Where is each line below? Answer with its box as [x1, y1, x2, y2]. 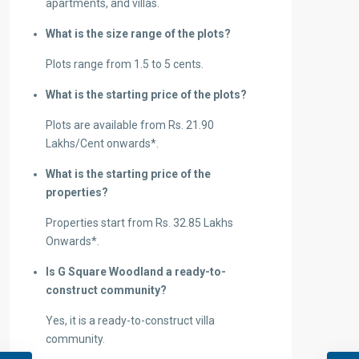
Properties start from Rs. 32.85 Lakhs [46, 216, 233, 230]
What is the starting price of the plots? [46, 88, 247, 102]
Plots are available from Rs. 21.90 [46, 119, 214, 132]
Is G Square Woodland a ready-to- [46, 265, 226, 279]
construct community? [46, 284, 167, 297]
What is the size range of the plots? [46, 27, 231, 41]
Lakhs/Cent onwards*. [46, 137, 159, 151]
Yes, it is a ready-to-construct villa [46, 314, 215, 328]
